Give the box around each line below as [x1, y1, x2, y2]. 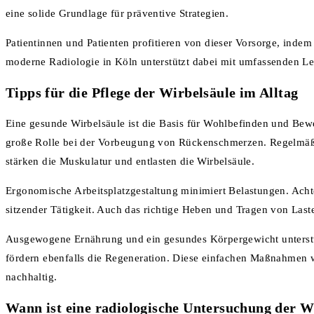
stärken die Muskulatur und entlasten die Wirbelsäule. [6, 155, 255, 167]
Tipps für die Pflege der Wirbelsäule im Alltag [6, 85, 299, 101]
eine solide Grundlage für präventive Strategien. [6, 7, 229, 19]
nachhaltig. [6, 271, 57, 282]
